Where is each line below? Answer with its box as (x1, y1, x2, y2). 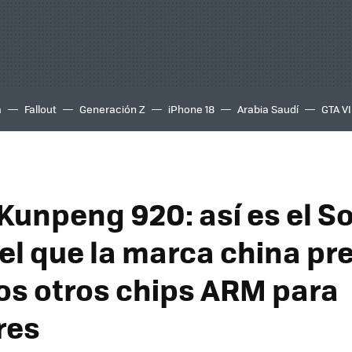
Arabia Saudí (237, 101, 299, 116)
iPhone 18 (168, 101, 214, 116)
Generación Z (79, 101, 145, 116)
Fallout (24, 101, 57, 116)
